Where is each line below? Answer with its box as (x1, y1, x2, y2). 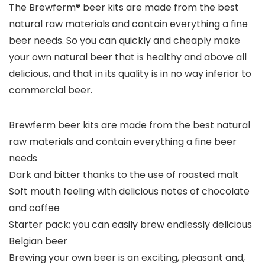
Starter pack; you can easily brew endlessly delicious (9, 218, 252, 231)
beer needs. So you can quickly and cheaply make (9, 34, 240, 47)
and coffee (9, 201, 60, 215)
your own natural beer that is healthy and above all (9, 50, 247, 64)
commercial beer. (9, 83, 92, 97)
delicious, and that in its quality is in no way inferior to (9, 67, 251, 80)
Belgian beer (9, 234, 67, 248)
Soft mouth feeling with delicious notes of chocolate (9, 185, 250, 198)
